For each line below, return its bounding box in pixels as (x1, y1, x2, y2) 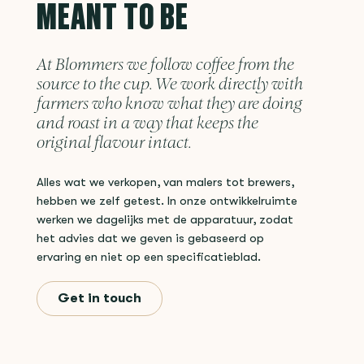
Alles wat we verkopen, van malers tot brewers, (37, 175, 294, 190)
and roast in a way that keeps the (37, 115, 258, 133)
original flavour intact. (37, 135, 192, 153)
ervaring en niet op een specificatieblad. (37, 250, 261, 265)
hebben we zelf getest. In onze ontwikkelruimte (37, 194, 297, 209)
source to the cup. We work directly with (37, 76, 303, 94)
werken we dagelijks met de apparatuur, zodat (37, 213, 293, 227)
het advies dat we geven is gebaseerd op (37, 232, 264, 246)
